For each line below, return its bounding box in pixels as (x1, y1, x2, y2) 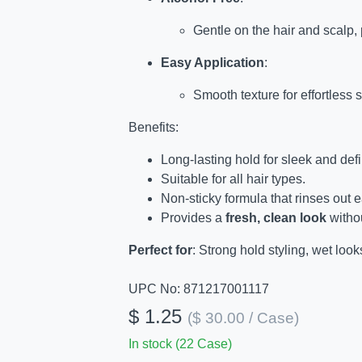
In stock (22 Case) (128, 337, 232, 351)
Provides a (160, 211, 225, 225)
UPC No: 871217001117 (128, 282, 269, 297)
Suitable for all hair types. (160, 172, 305, 187)
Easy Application (160, 56, 264, 70)
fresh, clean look (225, 211, 326, 225)
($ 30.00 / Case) (187, 309, 299, 327)
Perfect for (128, 243, 192, 258)
